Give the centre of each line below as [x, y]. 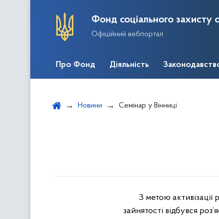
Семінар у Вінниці [148, 106]
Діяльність [129, 65]
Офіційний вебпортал [127, 34]
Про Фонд [76, 65]
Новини [90, 106]
